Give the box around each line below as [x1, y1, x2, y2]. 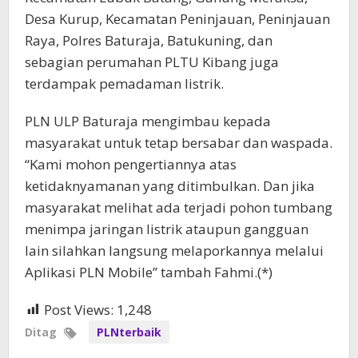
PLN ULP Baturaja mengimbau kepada [25, 111, 271, 130]
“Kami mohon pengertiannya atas [25, 154, 237, 173]
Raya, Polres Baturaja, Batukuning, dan [25, 30, 272, 50]
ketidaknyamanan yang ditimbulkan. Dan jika [25, 176, 315, 195]
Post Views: [44, 300, 113, 319]
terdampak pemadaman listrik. [25, 74, 224, 93]
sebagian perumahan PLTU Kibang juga [25, 52, 279, 71]
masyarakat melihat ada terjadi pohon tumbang [25, 197, 332, 217]
